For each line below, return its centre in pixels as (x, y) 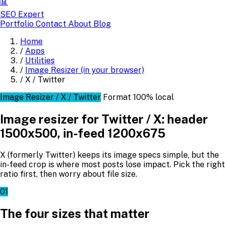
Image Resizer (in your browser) (85, 70)
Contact (52, 24)
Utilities (40, 61)
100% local (153, 97)
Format (117, 97)
